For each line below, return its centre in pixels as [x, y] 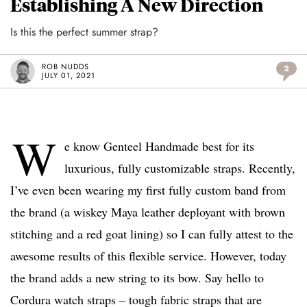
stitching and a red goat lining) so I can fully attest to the [152, 234]
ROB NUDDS [65, 67]
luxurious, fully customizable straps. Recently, [180, 168]
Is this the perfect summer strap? [84, 32]
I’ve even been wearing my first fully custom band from [148, 190]
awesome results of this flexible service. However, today [148, 256]
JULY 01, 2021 [69, 76]
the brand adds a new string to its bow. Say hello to [137, 278]
